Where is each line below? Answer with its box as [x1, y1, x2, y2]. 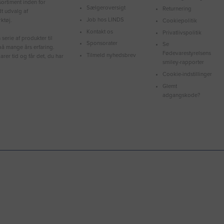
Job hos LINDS [86, 16, 124, 23]
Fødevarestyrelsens [162, 50, 211, 57]
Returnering [162, 5, 192, 12]
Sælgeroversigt [86, 4, 126, 11]
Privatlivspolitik [162, 29, 202, 36]
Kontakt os [86, 28, 113, 35]
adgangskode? [162, 91, 200, 98]
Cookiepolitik [162, 17, 197, 24]
